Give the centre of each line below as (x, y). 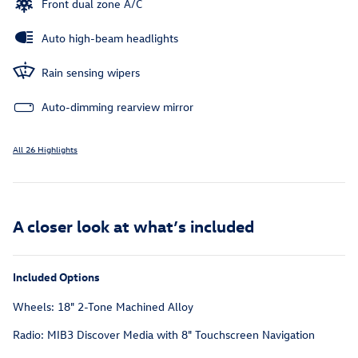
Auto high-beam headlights (110, 38)
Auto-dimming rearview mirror (117, 107)
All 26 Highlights (45, 149)
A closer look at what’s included (133, 226)
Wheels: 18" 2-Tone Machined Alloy (103, 307)
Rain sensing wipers (91, 73)
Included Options (56, 277)
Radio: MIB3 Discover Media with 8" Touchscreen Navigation (164, 335)
